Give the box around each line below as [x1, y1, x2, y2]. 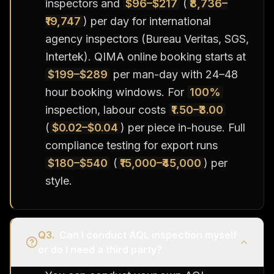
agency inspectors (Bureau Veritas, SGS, [45, 32, 249, 45]
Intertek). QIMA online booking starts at [45, 50, 246, 63]
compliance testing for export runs [45, 138, 218, 152]
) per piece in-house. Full [120, 120, 245, 134]
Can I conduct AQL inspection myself [59, 228, 237, 241]
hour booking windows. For [45, 85, 187, 98]
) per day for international [83, 14, 211, 28]
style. [45, 174, 72, 187]
